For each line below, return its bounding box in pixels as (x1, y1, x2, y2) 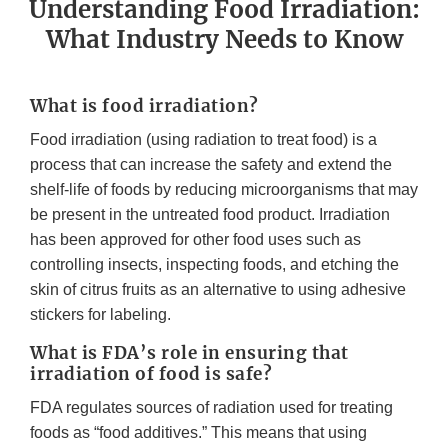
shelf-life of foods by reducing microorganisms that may (30, 181, 418, 199)
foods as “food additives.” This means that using (30, 424, 367, 442)
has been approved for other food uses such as (30, 231, 361, 249)
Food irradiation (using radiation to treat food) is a (30, 131, 377, 149)
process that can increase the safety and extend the (30, 156, 392, 174)
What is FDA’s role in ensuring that (30, 342, 349, 365)
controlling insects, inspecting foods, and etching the (30, 256, 399, 274)
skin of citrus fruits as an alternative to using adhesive (30, 281, 406, 299)
